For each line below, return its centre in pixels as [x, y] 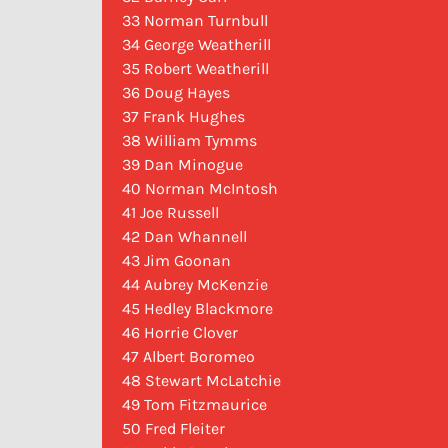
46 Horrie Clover [180, 333]
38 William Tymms [189, 141]
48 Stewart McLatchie [201, 381]
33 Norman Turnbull [195, 21]
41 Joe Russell [170, 213]
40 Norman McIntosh [200, 189]
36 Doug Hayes [176, 93]
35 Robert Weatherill [195, 69]
